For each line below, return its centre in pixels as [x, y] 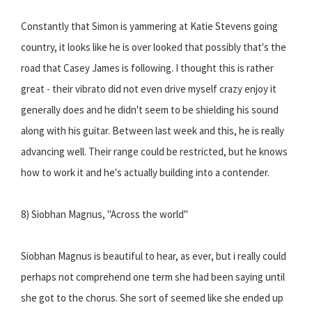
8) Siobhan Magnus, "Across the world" [104, 214]
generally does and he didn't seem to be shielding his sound [150, 110]
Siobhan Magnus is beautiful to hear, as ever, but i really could [154, 256]
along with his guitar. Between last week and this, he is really [153, 131]
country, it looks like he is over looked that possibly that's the [154, 47]
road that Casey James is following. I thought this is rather [147, 68]
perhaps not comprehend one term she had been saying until [153, 277]
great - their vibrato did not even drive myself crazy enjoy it [149, 89]
